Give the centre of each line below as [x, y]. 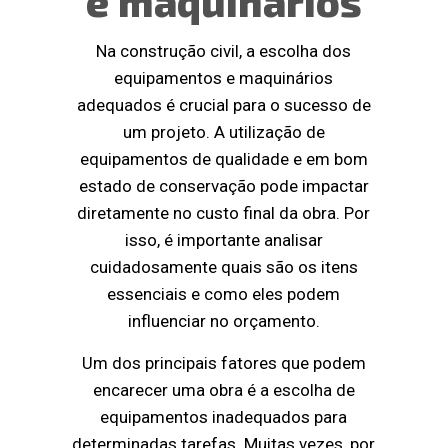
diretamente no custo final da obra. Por [224, 213]
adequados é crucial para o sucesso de [223, 105]
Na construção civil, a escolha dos [224, 51]
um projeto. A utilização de [223, 132]
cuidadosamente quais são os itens [223, 267]
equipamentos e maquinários [224, 78]
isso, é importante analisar [223, 240]
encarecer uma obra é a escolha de [223, 390]
